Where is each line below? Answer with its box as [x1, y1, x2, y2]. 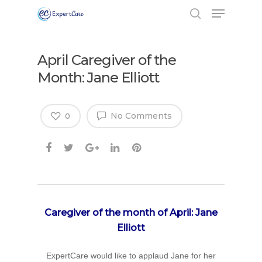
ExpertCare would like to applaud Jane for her [46, 251, 216, 261]
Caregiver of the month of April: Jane [44, 207, 218, 219]
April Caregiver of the [37, 51, 176, 68]
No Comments [108, 111, 172, 121]
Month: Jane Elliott [37, 69, 159, 86]
